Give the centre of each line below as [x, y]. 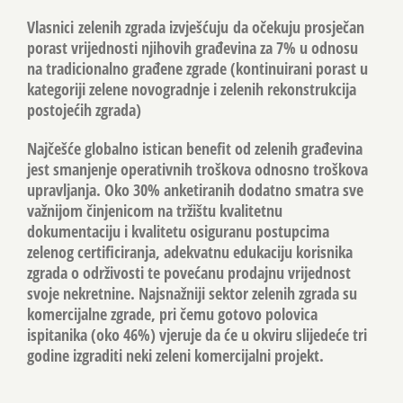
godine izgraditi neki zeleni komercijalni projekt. [175, 355]
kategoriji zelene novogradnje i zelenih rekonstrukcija [192, 89]
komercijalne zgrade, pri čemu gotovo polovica [172, 313]
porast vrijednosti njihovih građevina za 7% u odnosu [193, 47]
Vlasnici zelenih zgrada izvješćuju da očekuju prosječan [196, 27]
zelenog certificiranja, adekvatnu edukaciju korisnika [190, 251]
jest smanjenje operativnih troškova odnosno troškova [197, 169]
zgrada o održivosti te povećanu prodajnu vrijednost [189, 272]
